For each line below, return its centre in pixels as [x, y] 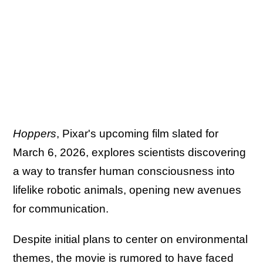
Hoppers [35, 134]
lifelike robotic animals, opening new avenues [127, 190]
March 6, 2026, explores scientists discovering [129, 153]
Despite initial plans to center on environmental [130, 240]
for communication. [62, 209]
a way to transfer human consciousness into [124, 171]
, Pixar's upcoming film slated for [137, 134]
